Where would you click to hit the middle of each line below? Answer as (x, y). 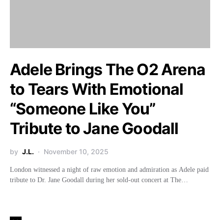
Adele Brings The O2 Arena (108, 69)
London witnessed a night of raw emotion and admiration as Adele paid (109, 170)
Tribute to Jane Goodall (94, 128)
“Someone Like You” (83, 109)
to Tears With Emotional (97, 89)
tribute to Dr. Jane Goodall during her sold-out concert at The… (99, 180)
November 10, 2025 (76, 151)
